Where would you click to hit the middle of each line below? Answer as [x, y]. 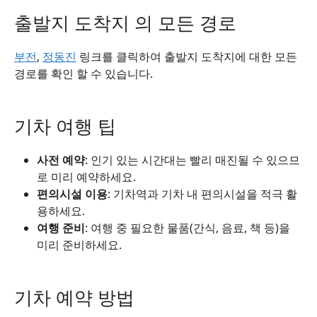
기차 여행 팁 [65, 126]
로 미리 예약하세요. [86, 177]
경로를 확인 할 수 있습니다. [83, 74]
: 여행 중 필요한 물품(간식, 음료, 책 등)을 [188, 228]
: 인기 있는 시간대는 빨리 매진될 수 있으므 [192, 160]
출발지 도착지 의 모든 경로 [125, 23]
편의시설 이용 [72, 194]
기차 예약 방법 [74, 298]
